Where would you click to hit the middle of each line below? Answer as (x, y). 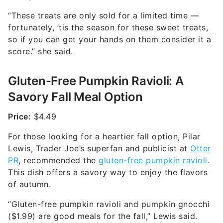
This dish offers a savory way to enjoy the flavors (108, 172)
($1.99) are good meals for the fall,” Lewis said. (103, 216)
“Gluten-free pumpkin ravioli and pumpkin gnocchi (109, 204)
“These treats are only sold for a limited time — (103, 15)
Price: (19, 116)
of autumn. (29, 184)
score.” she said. (41, 51)
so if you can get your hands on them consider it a (110, 39)
